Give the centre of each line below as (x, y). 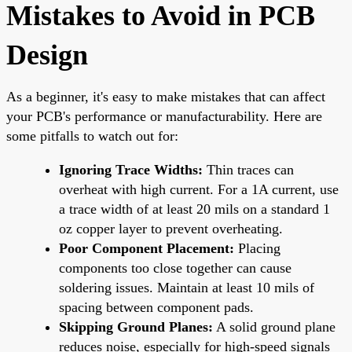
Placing (257, 248)
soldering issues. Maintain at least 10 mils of (187, 287)
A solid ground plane (274, 326)
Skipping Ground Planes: (136, 326)
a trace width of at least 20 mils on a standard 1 (194, 209)
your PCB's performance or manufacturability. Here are (164, 116)
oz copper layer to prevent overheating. (171, 228)
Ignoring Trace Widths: (131, 169)
